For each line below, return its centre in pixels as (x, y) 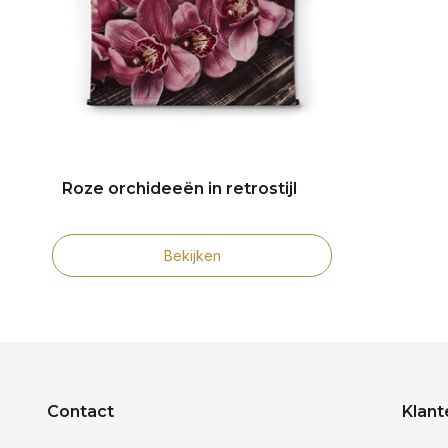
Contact (80, 411)
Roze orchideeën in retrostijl (179, 188)
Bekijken (192, 255)
